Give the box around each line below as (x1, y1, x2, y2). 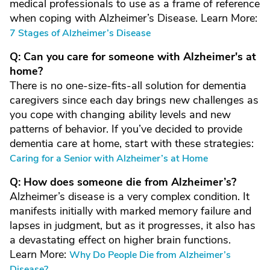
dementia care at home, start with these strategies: (10, 136, 254, 151)
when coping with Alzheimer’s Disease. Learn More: (10, 11, 257, 25)
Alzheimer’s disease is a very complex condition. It (10, 189, 250, 204)
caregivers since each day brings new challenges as (10, 93, 259, 107)
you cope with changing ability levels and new (10, 107, 231, 122)
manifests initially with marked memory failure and (10, 204, 251, 218)
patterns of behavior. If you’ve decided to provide (10, 122, 242, 136)
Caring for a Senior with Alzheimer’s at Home (10, 152, 208, 165)
